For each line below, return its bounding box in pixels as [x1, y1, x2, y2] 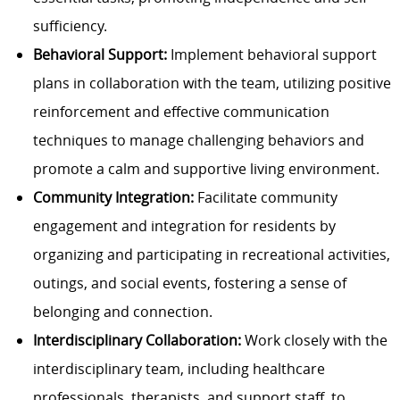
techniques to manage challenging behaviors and [32, 130, 364, 151]
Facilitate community [193, 187, 337, 208]
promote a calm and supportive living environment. [32, 159, 379, 179]
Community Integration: [32, 187, 194, 208]
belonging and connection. [32, 302, 212, 322]
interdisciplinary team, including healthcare [32, 359, 325, 379]
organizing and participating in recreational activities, [32, 245, 390, 265]
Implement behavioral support [166, 45, 377, 65]
